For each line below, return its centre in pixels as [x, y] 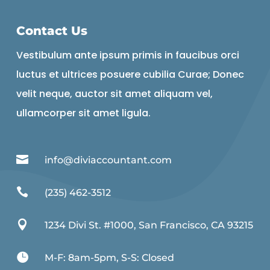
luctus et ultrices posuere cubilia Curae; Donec [130, 75]
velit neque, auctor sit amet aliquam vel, [114, 94]
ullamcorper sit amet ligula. [83, 113]
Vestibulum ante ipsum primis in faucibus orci [127, 55]
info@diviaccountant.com [108, 160]
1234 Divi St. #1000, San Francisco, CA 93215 [149, 225]
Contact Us [52, 31]
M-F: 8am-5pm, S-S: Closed [109, 258]
